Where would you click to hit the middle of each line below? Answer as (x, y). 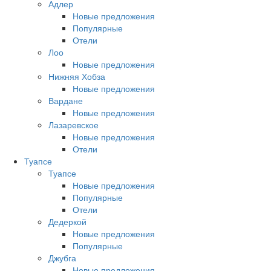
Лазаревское (73, 125)
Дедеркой (67, 221)
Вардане (66, 100)
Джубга (62, 258)
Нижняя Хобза (77, 76)
